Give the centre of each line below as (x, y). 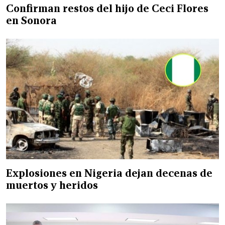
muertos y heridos (52, 185)
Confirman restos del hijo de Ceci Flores (107, 8)
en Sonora (31, 20)
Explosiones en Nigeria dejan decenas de (109, 173)
